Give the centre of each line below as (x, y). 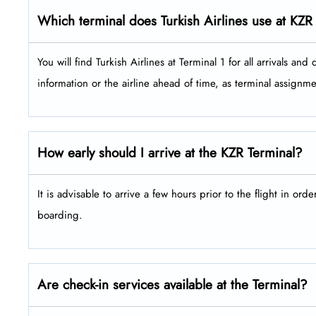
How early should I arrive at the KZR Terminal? (170, 152)
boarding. (60, 215)
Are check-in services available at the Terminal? (172, 284)
